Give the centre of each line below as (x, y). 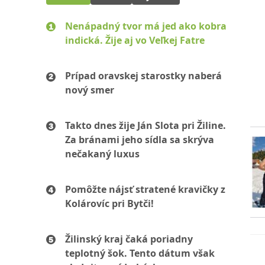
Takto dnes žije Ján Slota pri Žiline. (146, 125)
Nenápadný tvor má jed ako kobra (146, 26)
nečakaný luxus (102, 154)
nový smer (90, 90)
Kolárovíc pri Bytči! (109, 203)
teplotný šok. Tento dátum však (140, 253)
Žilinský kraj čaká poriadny (129, 239)
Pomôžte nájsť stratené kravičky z (145, 189)
